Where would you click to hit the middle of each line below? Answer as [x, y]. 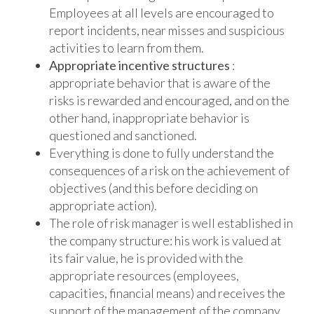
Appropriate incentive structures [139, 65]
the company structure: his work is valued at [165, 240]
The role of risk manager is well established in [171, 223]
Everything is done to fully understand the [161, 152]
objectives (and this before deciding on [153, 187]
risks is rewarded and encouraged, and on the [169, 100]
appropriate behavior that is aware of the [159, 82]
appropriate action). [103, 205]
